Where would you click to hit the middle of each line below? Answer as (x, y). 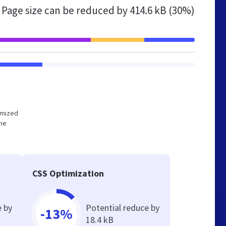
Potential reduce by (123, 208)
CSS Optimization (68, 173)
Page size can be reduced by (66, 10)
